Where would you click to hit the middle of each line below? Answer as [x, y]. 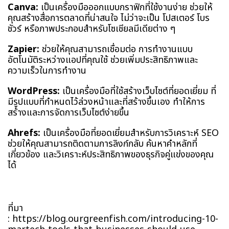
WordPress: [34, 91]
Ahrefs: [24, 133]
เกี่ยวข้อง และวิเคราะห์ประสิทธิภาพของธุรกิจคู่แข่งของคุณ [111, 154]
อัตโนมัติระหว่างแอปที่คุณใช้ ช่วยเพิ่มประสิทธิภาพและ [103, 60]
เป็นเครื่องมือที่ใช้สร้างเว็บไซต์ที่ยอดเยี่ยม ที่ [138, 91]
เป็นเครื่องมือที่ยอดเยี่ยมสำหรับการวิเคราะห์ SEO [130, 133]
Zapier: [24, 49]
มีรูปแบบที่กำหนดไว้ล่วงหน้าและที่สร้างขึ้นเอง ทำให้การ [106, 102]
